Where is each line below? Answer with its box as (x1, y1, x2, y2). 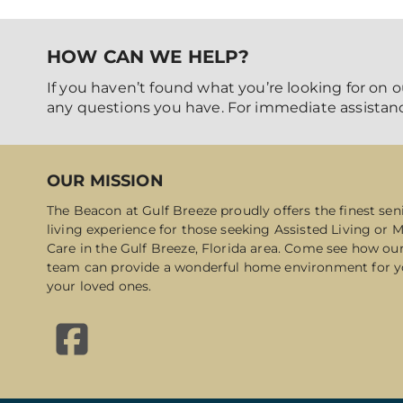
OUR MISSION (47, 171, 164, 192)
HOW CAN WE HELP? (47, 46, 250, 68)
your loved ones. (47, 278, 152, 295)
